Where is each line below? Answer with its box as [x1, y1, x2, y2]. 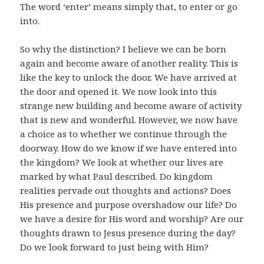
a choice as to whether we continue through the [20, 127, 227, 140]
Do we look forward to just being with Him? [20, 240, 209, 253]
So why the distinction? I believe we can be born [20, 42, 227, 55]
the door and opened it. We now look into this [20, 85, 217, 97]
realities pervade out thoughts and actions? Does [20, 184, 232, 196]
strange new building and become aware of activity [20, 99, 242, 111]
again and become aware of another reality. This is [20, 57, 239, 69]
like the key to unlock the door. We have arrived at [20, 71, 237, 83]
